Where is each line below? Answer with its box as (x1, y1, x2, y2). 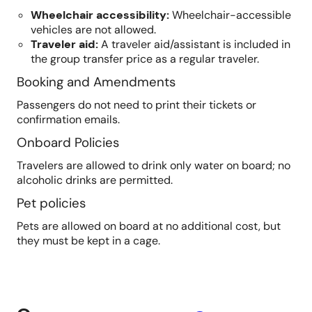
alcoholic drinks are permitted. (17, 173, 173, 187)
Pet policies (17, 194, 86, 212)
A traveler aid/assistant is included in (101, 37, 290, 52)
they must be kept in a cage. (17, 233, 160, 248)
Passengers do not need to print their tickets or (17, 97, 256, 112)
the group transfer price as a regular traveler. (31, 52, 259, 66)
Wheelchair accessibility (31, 8, 166, 22)
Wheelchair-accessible (172, 8, 291, 22)
